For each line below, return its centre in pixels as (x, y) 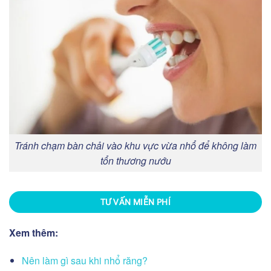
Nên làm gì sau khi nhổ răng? (84, 261)
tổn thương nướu (135, 161)
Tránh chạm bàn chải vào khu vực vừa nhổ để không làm (135, 146)
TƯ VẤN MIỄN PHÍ (135, 202)
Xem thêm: (34, 233)
